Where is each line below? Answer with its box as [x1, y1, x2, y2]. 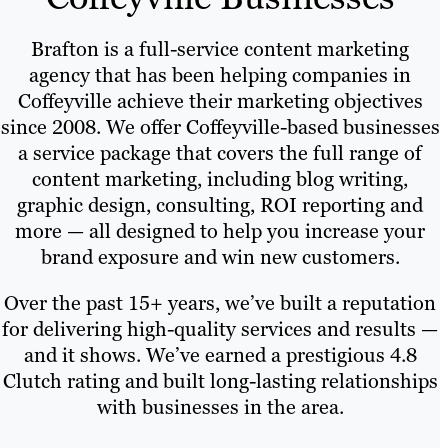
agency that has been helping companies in [29, 62, 411, 89]
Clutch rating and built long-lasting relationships [2, 368, 438, 395]
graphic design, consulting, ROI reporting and [17, 192, 423, 219]
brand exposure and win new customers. [40, 244, 400, 271]
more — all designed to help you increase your [15, 218, 425, 245]
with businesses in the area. [96, 394, 344, 421]
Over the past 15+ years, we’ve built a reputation [4, 290, 436, 317]
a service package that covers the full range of [18, 140, 422, 167]
